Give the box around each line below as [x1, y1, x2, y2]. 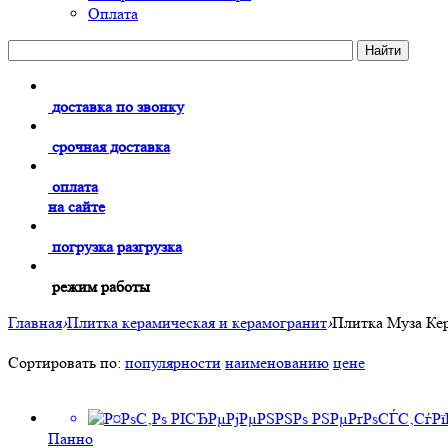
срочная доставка [52, 137, 170, 156]
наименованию [225, 353, 329, 372]
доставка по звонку [52, 97, 184, 116]
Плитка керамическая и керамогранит [67, 313, 327, 332]
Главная [8, 313, 62, 332]
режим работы [52, 277, 150, 296]
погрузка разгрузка [52, 237, 182, 256]
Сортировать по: [8, 353, 121, 372]
